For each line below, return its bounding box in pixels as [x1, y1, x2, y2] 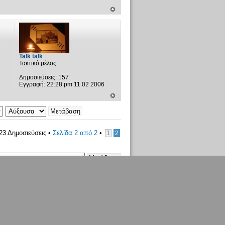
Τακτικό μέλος [19, 60, 56, 67]
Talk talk [19, 53, 43, 60]
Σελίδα [52, 129, 74, 137]
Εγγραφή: [19, 81, 45, 88]
